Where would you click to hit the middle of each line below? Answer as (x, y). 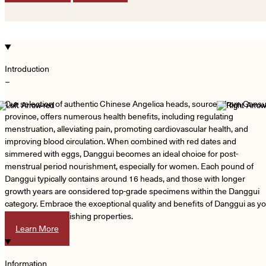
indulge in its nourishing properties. (69, 216)
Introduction (27, 69)
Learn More (37, 228)
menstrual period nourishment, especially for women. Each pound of (129, 166)
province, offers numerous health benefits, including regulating (119, 116)
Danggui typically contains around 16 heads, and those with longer (125, 178)
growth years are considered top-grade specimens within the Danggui (132, 191)
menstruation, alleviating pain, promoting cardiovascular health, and (126, 129)
